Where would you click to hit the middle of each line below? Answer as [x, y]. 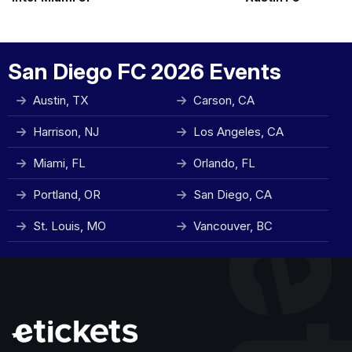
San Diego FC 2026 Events [145, 71]
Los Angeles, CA [238, 132]
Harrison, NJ [66, 132]
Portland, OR [67, 194]
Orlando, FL [224, 163]
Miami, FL [59, 163]
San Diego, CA [233, 194]
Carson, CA [224, 100]
